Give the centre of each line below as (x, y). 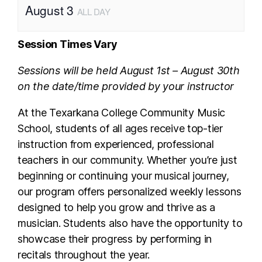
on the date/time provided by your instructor (126, 86)
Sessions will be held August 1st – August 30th (129, 70)
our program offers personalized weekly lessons (130, 192)
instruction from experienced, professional (116, 144)
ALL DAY (94, 11)
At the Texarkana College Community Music (122, 113)
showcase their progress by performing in (115, 239)
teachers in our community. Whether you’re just (127, 160)
